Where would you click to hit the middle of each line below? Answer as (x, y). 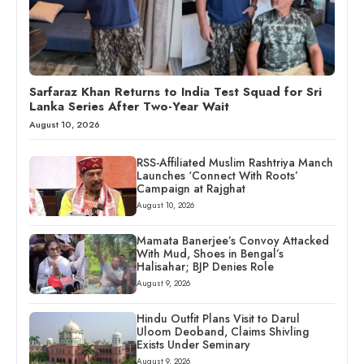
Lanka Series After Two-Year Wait (129, 107)
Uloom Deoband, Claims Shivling (222, 332)
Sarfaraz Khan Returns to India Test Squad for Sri (175, 92)
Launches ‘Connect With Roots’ (217, 176)
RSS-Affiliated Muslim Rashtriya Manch (234, 163)
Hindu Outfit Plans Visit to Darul (218, 319)
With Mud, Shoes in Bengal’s (210, 254)
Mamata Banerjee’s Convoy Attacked (232, 241)
